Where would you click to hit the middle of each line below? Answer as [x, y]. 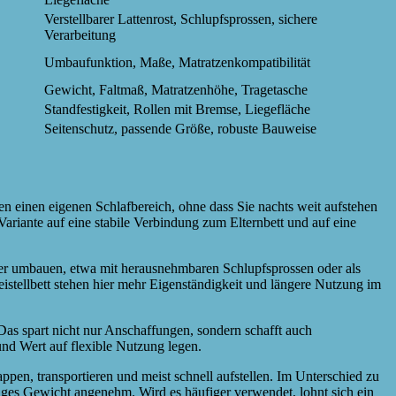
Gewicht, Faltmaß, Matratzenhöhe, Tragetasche [176, 90]
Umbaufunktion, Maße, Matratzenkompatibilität [177, 63]
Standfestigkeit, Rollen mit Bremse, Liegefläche [177, 110]
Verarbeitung [80, 35]
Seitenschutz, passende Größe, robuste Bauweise [180, 129]
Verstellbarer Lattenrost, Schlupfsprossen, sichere [181, 19]
